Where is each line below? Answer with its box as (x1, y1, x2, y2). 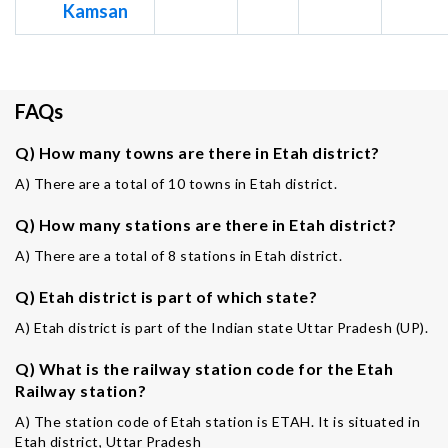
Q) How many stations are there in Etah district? (15, 215, 396, 234)
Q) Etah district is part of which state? (15, 287, 317, 306)
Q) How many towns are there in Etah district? (15, 143, 380, 162)
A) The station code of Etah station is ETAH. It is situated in (15, 413, 420, 430)
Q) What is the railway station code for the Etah (15, 359, 393, 378)
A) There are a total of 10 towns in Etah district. (15, 175, 337, 192)
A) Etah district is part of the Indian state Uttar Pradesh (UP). (15, 319, 428, 336)
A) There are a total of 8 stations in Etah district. (15, 247, 342, 264)
